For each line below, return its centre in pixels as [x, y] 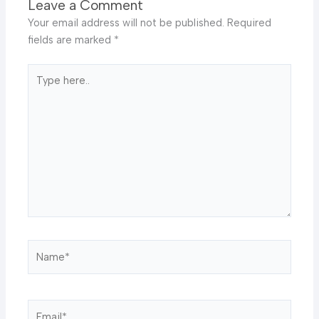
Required [250, 22]
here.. [41, 89]
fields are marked [71, 40]
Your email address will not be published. [126, 22]
